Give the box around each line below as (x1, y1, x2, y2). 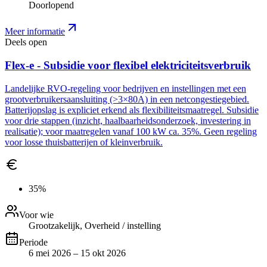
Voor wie (19, 209, 54, 220)
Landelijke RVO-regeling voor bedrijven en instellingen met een (5, 83, 246, 94)
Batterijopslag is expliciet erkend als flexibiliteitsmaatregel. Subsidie (5, 104, 259, 115)
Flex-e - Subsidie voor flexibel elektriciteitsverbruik (5, 59, 251, 72)
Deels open (5, 37, 47, 48)
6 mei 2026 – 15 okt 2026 (29, 247, 126, 258)
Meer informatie (5, 26, 65, 37)
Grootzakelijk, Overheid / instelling (29, 220, 161, 231)
